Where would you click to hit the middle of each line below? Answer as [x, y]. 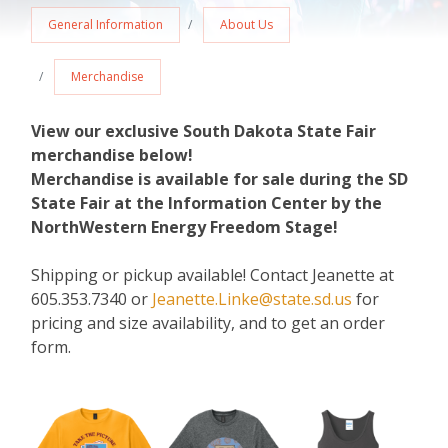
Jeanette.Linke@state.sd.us [252, 299]
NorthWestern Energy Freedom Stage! [184, 227]
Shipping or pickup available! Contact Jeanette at [212, 275]
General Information [105, 25]
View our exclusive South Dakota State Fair [203, 131]
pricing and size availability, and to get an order [208, 323]
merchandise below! [112, 155]
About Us [246, 25]
